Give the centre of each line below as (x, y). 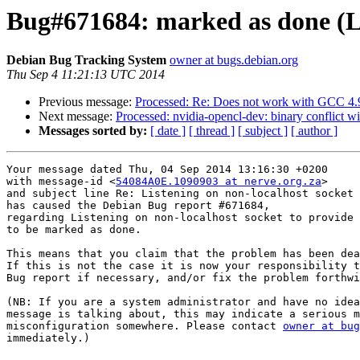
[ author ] (314, 131)
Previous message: (87, 102)
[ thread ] (212, 131)
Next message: (77, 117)
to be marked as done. (74, 230)
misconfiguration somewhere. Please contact (145, 326)
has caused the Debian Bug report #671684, (138, 206)
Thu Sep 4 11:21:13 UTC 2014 (86, 75)
